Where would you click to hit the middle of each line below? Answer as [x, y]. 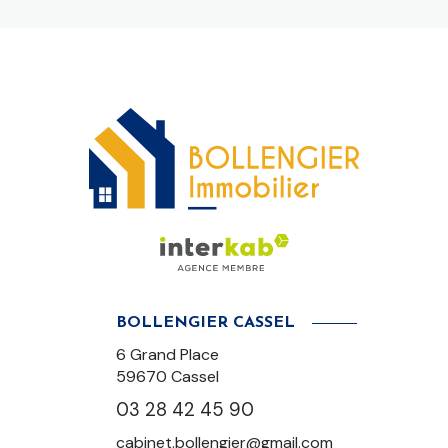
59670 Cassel [167, 376]
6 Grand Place [167, 354]
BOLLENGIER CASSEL [205, 323]
